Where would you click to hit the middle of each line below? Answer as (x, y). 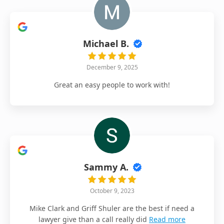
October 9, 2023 (112, 190)
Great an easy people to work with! (112, 84)
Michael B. (106, 43)
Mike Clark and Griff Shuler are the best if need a (112, 208)
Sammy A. (106, 167)
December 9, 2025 (112, 67)
